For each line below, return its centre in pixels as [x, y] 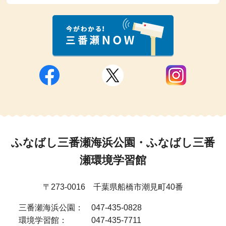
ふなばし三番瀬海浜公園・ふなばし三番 [113, 143]
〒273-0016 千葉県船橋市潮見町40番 [113, 187]
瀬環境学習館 [113, 160]
